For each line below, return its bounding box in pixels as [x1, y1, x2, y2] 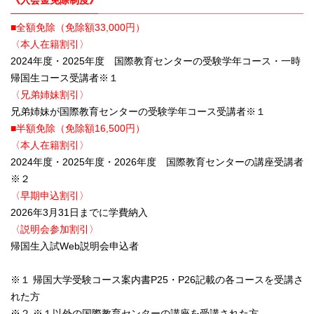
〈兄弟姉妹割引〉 [11, 89, 89, 101]
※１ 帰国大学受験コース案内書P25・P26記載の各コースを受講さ [11, 274, 303, 286]
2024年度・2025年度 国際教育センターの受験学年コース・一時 [11, 55, 301, 67]
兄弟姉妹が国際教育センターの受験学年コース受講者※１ [11, 106, 266, 118]
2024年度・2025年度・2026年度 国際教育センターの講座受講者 [11, 156, 303, 168]
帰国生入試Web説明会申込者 [11, 240, 139, 252]
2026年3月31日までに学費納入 [11, 207, 148, 219]
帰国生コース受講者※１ [11, 72, 118, 84]
